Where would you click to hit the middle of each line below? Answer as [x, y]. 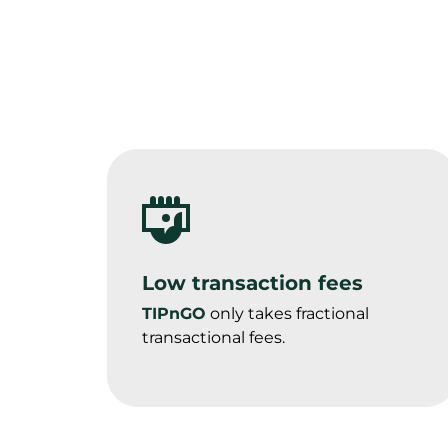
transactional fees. [213, 337]
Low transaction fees [252, 282]
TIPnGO [174, 313]
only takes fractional [287, 313]
